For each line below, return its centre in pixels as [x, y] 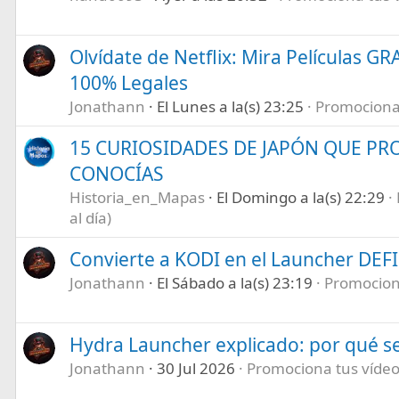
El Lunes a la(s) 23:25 [230, 106]
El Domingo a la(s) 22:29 [300, 197]
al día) [90, 217]
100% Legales [128, 82]
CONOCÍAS [116, 173]
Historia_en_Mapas [137, 197]
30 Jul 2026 [195, 368]
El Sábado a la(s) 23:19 [234, 282]
